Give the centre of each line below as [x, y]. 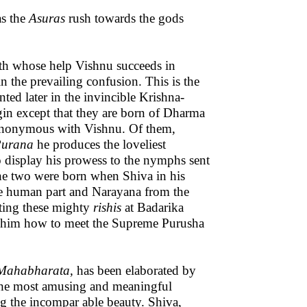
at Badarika [152, 207]
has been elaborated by [136, 270]
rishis [107, 207]
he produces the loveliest [100, 144]
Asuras [47, 18]
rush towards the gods [124, 18]
